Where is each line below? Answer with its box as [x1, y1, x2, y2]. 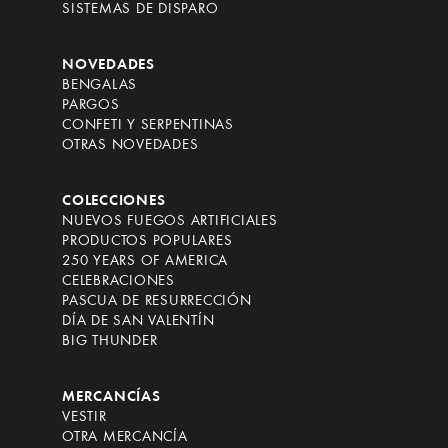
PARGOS [62, 98, 120, 113]
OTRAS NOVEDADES [62, 138, 199, 153]
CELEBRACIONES [62, 274, 175, 289]
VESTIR [62, 410, 107, 425]
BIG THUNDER [62, 334, 158, 349]
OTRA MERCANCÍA [62, 430, 188, 445]
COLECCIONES [62, 194, 166, 209]
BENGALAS [62, 78, 137, 93]
